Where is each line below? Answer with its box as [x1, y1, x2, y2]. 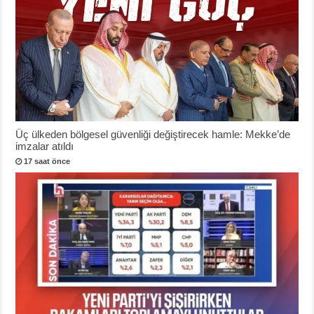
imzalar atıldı [15, 139, 74, 152]
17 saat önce [24, 156, 71, 165]
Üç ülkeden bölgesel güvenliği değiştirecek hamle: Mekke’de [15, 128, 291, 140]
